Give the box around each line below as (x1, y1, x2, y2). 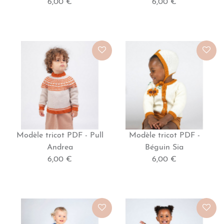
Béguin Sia (145, 143, 183, 151)
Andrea (46, 143, 73, 151)
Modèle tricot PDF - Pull (16, 131, 103, 139)
